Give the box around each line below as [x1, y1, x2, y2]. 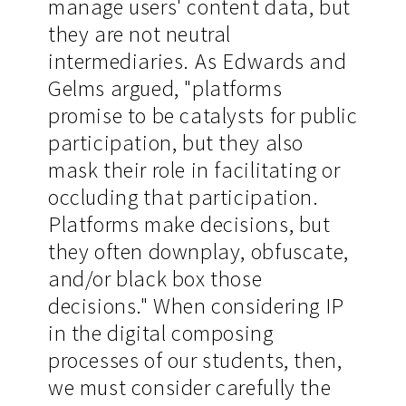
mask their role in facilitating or [47, 156, 341, 185]
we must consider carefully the [47, 373, 332, 402]
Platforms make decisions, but [47, 210, 331, 239]
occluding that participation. [47, 183, 319, 212]
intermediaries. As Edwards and [47, 47, 347, 76]
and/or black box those [47, 265, 263, 294]
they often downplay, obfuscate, [47, 237, 349, 266]
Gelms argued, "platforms [47, 74, 283, 103]
